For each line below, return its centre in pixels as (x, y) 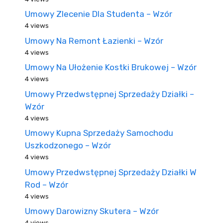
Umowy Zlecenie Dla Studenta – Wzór (99, 14)
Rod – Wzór (47, 184)
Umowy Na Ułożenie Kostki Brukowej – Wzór (111, 67)
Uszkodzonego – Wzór (68, 145)
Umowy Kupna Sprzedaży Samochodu (99, 133)
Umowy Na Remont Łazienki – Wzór (94, 41)
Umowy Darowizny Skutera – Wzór (92, 211)
